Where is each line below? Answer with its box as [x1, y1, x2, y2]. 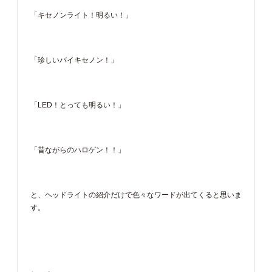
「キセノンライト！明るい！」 [30, 10, 132, 19]
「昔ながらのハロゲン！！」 [30, 145, 125, 154]
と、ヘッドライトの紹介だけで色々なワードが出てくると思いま [30, 190, 242, 199]
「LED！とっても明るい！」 [30, 100, 125, 109]
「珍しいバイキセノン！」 [30, 55, 118, 64]
